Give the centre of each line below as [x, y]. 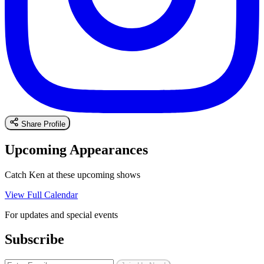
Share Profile [43, 124]
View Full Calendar [41, 194]
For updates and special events [61, 214]
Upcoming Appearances [76, 149]
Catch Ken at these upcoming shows [72, 174]
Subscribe [34, 240]
